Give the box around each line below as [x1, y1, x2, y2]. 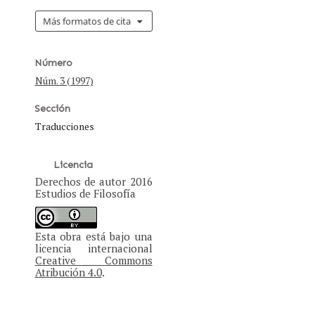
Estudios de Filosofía [34, 186, 136, 201]
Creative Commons [34, 253, 153, 268]
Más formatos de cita [42, 15, 131, 28]
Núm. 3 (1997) [34, 74, 94, 88]
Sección [34, 103, 70, 115]
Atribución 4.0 [34, 265, 102, 280]
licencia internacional [34, 241, 153, 256]
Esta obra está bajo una [34, 229, 153, 244]
